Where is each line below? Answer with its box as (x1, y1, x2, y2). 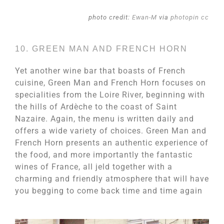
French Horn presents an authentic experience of (15, 138, 208, 148)
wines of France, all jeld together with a (15, 162, 172, 172)
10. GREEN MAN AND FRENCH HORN (15, 44, 187, 53)
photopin (170, 13, 199, 21)
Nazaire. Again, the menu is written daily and (15, 114, 194, 124)
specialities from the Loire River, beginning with (15, 90, 205, 100)
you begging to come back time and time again (15, 186, 202, 196)
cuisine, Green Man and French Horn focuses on (15, 78, 206, 88)
